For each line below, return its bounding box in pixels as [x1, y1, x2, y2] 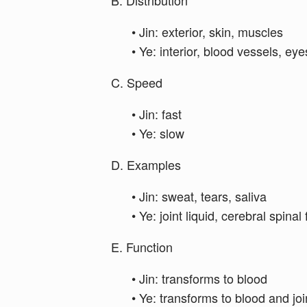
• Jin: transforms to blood [132, 269, 267, 287]
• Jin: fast [132, 105, 182, 123]
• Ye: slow [132, 124, 184, 142]
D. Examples [111, 156, 181, 173]
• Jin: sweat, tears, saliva [132, 187, 267, 205]
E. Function [111, 238, 173, 256]
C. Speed [111, 73, 162, 91]
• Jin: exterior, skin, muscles [132, 23, 283, 40]
